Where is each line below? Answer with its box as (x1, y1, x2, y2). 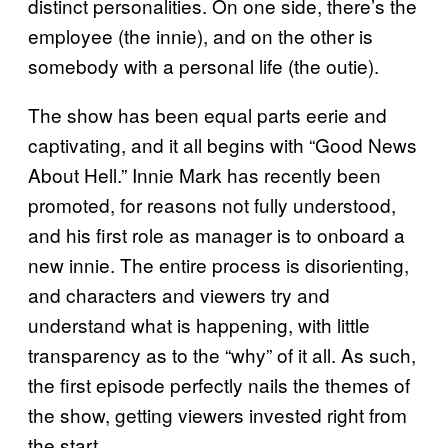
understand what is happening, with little (28, 310, 370, 338)
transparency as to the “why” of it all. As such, (28, 340, 416, 368)
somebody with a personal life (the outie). (28, 51, 379, 79)
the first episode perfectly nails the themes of (28, 370, 410, 398)
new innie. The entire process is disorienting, (28, 250, 409, 278)
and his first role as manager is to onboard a (28, 220, 405, 248)
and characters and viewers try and (28, 280, 330, 308)
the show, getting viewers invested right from (28, 400, 407, 428)
